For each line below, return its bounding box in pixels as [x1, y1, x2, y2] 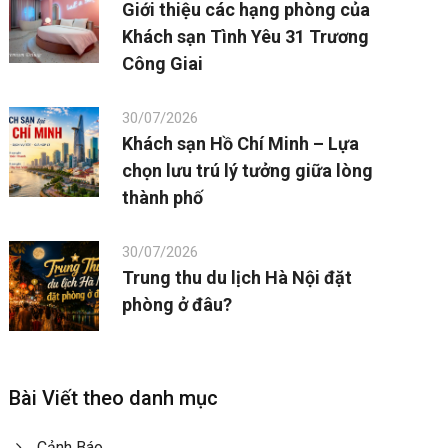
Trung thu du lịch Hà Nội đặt [122, 267, 353, 289]
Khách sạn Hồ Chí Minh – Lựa [122, 133, 360, 155]
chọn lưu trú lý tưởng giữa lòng [122, 160, 374, 182]
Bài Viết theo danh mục [9, 386, 219, 411]
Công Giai [122, 53, 204, 75]
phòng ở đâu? [122, 294, 233, 316]
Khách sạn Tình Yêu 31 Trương [122, 26, 370, 48]
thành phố [122, 187, 204, 209]
